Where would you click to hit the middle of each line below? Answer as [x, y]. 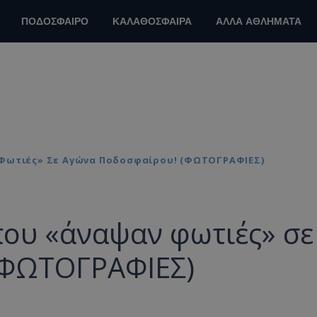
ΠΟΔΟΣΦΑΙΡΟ [55, 22]
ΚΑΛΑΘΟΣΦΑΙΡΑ [152, 22]
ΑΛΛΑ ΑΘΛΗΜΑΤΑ [259, 22]
